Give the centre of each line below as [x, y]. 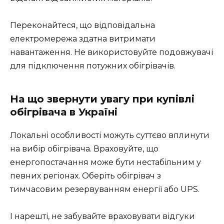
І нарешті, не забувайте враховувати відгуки [102, 216]
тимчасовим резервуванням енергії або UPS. [105, 189]
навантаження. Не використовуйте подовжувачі [111, 52]
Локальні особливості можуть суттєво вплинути [110, 135]
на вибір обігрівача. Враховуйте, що [84, 149]
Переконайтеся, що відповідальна [82, 25]
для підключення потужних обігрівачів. [93, 66]
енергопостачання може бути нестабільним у [105, 162]
